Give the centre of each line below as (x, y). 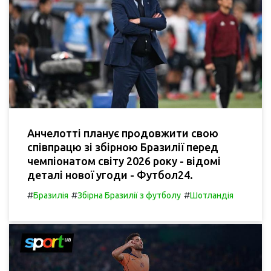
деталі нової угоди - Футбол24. (110, 175)
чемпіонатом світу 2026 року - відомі (124, 161)
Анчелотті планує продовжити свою (123, 133)
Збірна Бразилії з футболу (129, 195)
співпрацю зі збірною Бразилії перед (123, 147)
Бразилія (51, 195)
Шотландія (212, 195)
